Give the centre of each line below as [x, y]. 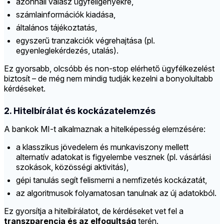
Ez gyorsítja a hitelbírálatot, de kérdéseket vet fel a [94, 211]
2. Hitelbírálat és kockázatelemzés [80, 111]
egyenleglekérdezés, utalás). [67, 51]
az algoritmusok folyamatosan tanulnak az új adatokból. [116, 193]
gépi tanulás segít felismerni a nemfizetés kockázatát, [111, 180]
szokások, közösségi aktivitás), [72, 167]
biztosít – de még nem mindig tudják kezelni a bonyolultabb [108, 79]
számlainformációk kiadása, [66, 15]
